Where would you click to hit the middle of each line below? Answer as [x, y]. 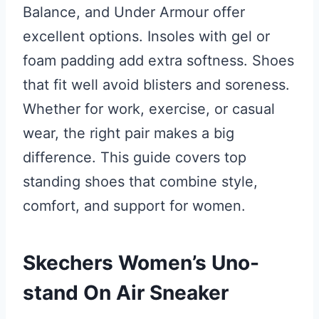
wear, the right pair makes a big [129, 133]
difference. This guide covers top [135, 157]
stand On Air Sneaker [126, 293]
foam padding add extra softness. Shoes [158, 61]
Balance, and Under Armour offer [134, 12]
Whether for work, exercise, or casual [149, 109]
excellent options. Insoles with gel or [146, 36]
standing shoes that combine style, [140, 182]
